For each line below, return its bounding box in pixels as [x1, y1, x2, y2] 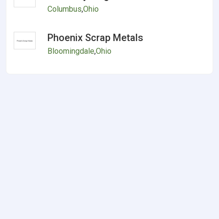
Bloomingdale [47, 46, 95, 56]
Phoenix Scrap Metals [47, 32, 144, 44]
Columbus [47, 4, 82, 14]
